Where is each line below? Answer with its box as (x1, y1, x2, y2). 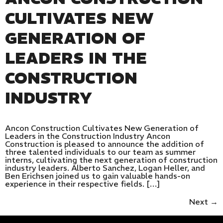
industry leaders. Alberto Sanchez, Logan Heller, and (5, 163, 205, 173)
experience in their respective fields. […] (5, 179, 160, 189)
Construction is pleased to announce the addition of (5, 139, 204, 149)
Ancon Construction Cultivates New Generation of (5, 123, 199, 133)
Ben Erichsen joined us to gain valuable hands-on (5, 171, 190, 181)
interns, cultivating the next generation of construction (5, 155, 218, 165)
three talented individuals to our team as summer (5, 147, 196, 157)
